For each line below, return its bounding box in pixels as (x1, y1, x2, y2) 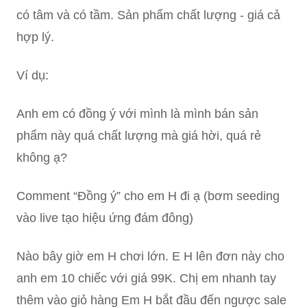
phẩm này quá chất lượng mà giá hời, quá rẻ (16, 129, 261, 143)
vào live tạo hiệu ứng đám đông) (16, 211, 193, 225)
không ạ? (16, 151, 67, 165)
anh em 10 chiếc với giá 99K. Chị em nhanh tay (16, 271, 276, 286)
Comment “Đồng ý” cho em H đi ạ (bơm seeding (16, 189, 280, 204)
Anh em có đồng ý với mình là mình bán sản (16, 107, 258, 121)
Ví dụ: (16, 69, 49, 83)
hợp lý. (16, 30, 54, 45)
